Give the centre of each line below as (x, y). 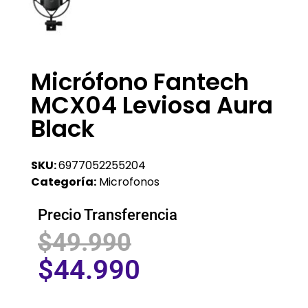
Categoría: (64, 181)
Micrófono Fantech (140, 81)
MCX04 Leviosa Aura (152, 105)
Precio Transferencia (108, 214)
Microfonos (129, 181)
